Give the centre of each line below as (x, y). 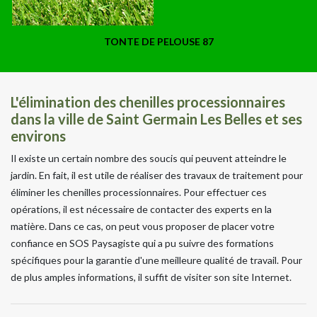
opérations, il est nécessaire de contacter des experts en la (141, 209)
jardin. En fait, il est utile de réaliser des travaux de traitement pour (157, 175)
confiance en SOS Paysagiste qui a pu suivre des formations (142, 243)
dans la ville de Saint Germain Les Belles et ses (156, 119)
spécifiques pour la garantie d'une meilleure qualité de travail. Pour (156, 260)
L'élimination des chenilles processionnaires (148, 102)
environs (38, 136)
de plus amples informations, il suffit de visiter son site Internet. (151, 277)
